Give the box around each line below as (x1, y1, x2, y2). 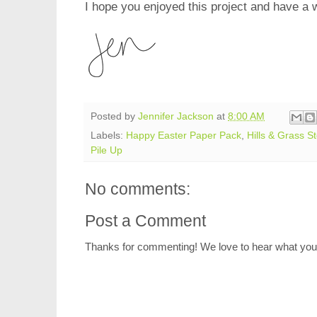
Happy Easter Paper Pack (126, 129, 241, 141)
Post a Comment (85, 211, 206, 230)
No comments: (85, 179, 190, 198)
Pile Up (91, 144, 122, 156)
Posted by (91, 111, 138, 122)
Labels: (91, 129, 126, 141)
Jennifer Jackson (138, 111, 214, 122)
